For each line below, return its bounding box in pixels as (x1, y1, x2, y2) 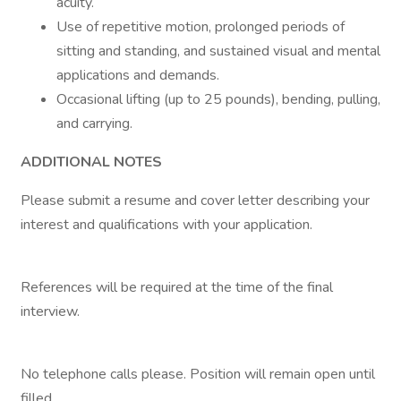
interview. (21, 302, 80, 321)
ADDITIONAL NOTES (21, 152, 162, 172)
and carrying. (56, 114, 132, 133)
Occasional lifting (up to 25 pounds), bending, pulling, (56, 90, 380, 109)
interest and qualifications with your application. (21, 215, 312, 235)
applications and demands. (56, 65, 219, 85)
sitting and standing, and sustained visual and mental (56, 41, 380, 61)
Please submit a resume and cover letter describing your (21, 191, 370, 210)
